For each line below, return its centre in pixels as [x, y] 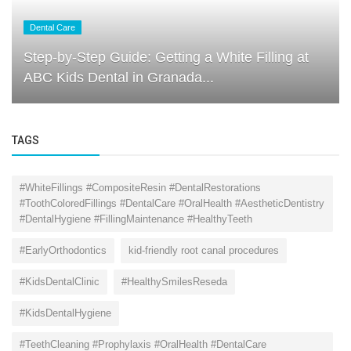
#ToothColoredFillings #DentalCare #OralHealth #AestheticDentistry [172, 204]
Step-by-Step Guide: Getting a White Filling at [166, 58]
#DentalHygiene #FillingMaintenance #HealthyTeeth [136, 219]
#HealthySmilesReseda [174, 282]
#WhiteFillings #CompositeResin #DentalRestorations [140, 188]
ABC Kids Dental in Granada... [119, 78]
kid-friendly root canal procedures [204, 251]
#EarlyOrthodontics [63, 251]
